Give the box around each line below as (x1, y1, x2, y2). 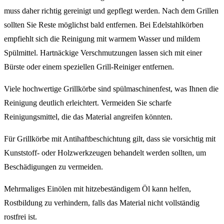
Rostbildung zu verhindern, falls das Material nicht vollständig (4, 198, 199, 207)
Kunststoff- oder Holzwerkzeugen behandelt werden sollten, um (4, 148, 206, 157)
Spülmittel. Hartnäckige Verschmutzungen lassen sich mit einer (4, 48, 202, 57)
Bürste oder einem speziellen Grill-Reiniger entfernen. (4, 62, 174, 71)
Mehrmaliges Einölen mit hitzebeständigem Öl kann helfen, (4, 184, 191, 193)
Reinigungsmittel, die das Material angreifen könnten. (4, 112, 172, 121)
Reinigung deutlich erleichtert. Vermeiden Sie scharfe (4, 98, 171, 107)
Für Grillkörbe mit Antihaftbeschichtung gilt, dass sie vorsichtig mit (4, 134, 215, 143)
